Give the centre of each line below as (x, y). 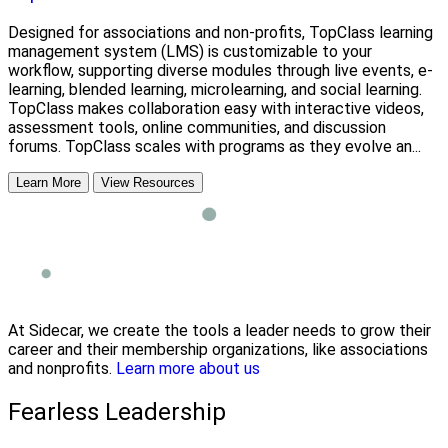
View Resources (148, 183)
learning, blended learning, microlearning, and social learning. (215, 90)
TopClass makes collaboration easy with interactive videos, (216, 109)
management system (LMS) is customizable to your (190, 52)
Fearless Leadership (117, 411)
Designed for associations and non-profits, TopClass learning (220, 33)
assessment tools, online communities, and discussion (197, 128)
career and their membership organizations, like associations (218, 350)
